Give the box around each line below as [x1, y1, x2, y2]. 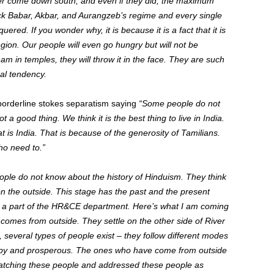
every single [172, 10, 222, 20]
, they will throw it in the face [54, 54, 164, 64]
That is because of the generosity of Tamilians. [37, 128, 220, 138]
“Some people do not [136, 98, 220, 108]
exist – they [96, 231, 141, 240]
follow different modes [140, 231, 228, 240]
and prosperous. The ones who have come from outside [7, 245, 227, 255]
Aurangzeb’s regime [78, 10, 158, 20]
